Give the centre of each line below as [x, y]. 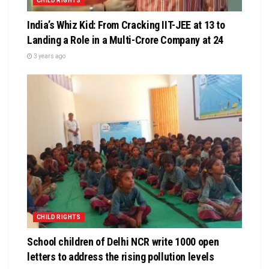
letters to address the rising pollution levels [121, 256]
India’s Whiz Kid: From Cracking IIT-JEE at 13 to [126, 25]
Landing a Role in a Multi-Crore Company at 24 [125, 40]
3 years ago [49, 56]
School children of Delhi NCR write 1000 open [123, 241]
